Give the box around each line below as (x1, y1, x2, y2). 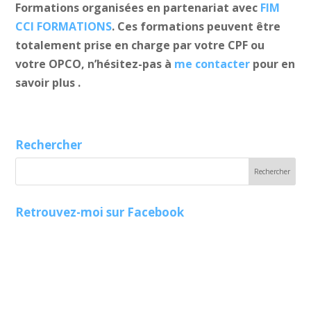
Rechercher (15, 136, 83, 153)
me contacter (171, 56, 251, 72)
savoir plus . (15, 74, 81, 90)
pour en (250, 56, 296, 72)
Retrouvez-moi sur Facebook (15, 203, 185, 220)
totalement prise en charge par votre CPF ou (15, 37, 265, 53)
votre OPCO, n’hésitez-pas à (15, 56, 172, 72)
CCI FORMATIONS (15, 18, 112, 34)
